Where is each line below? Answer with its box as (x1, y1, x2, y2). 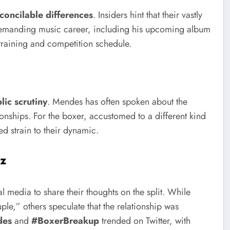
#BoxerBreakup (31, 214, 99, 228)
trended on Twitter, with (99, 214, 190, 228)
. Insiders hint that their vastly (93, 8, 202, 22)
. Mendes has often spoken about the (47, 95, 187, 109)
